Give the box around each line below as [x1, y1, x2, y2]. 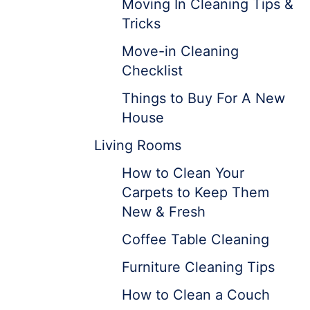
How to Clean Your [122, 165, 244, 181]
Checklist [122, 62, 183, 79]
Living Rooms [94, 137, 181, 154]
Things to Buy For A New [122, 90, 285, 107]
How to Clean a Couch [122, 286, 270, 303]
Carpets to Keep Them [122, 184, 269, 201]
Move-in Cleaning [122, 43, 239, 60]
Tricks [122, 15, 161, 32]
